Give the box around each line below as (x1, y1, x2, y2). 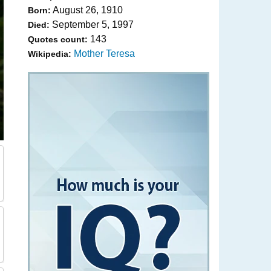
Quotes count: (28, 34, 88, 44)
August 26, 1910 (51, 5, 123, 15)
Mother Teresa (74, 48, 135, 59)
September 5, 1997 (50, 19, 134, 30)
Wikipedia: (28, 49, 71, 59)
